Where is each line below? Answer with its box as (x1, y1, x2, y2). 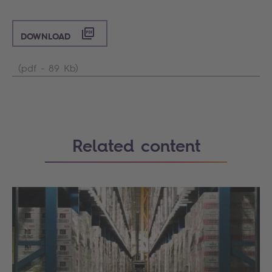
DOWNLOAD (21, 30, 73, 41)
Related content (72, 134, 200, 157)
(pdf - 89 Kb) (18, 61, 78, 73)
